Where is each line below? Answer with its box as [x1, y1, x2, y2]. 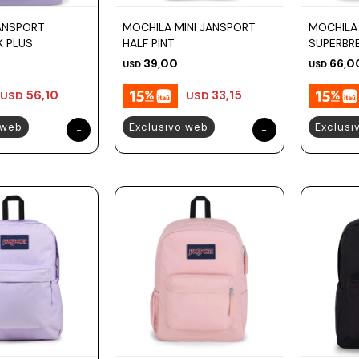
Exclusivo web [129, 119, 209, 134]
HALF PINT [123, 35, 175, 50]
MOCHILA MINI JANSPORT [123, 19, 256, 34]
